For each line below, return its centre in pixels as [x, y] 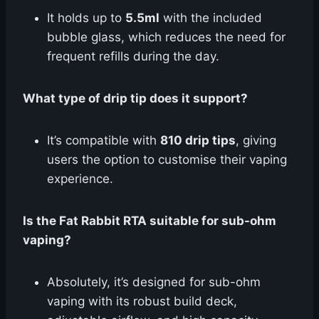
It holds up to [86, 17]
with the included [211, 17]
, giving [256, 140]
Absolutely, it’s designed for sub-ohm [154, 282]
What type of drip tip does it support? [135, 98]
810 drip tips [198, 140]
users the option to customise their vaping [167, 159]
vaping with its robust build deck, [142, 301]
